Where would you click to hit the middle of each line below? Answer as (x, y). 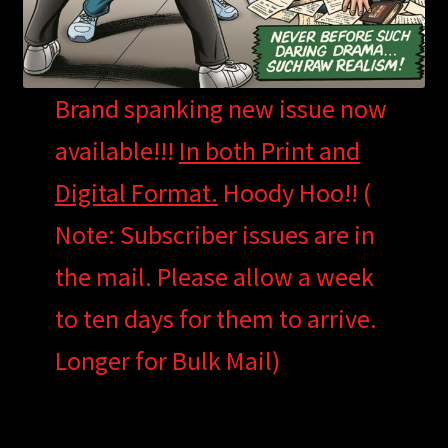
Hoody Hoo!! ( (294, 193)
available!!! (116, 151)
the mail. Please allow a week (214, 277)
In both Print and (269, 151)
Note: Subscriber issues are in (214, 235)
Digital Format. (136, 193)
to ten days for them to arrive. (215, 319)
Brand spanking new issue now (220, 109)
